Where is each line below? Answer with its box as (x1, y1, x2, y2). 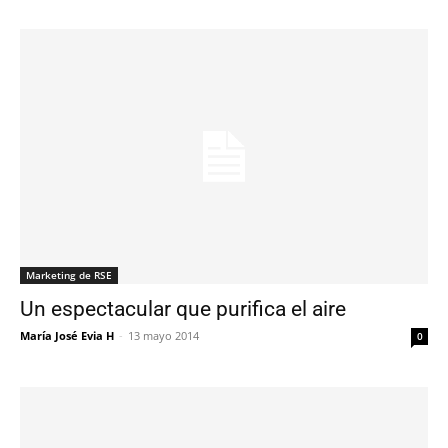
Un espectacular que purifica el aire (20, 297, 346, 322)
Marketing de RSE (26, 268, 112, 283)
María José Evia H (20, 328, 114, 344)
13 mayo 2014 (128, 328, 199, 344)
